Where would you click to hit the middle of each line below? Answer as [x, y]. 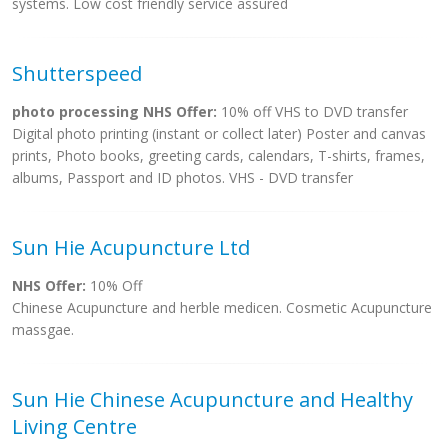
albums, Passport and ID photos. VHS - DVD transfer [182, 177]
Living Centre [74, 426]
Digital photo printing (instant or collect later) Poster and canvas [219, 133]
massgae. [43, 329]
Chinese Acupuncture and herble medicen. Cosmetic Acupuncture [222, 307]
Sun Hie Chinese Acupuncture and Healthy [212, 399]
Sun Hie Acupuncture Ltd [131, 247]
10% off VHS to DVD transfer [312, 111]
